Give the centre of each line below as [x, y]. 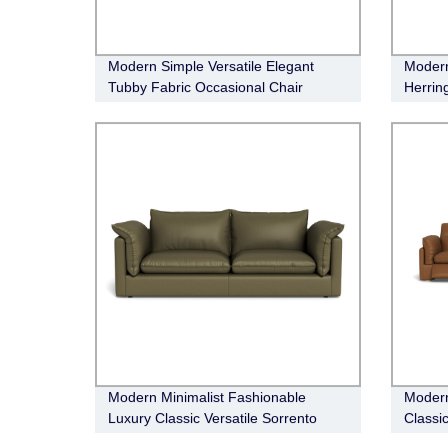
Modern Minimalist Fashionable [207, 397]
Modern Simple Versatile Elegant [211, 65]
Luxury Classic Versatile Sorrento [213, 418]
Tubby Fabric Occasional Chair [206, 86]
